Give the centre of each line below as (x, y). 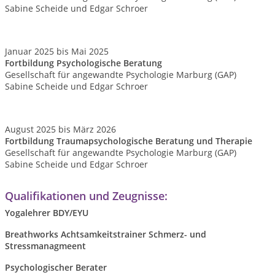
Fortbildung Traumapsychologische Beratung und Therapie (129, 141)
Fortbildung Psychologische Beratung (83, 63)
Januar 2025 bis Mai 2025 (57, 51)
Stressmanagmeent (45, 246)
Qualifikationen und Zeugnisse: (86, 196)
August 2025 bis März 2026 (60, 129)
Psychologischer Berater (56, 267)
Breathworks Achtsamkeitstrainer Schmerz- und (106, 234)
